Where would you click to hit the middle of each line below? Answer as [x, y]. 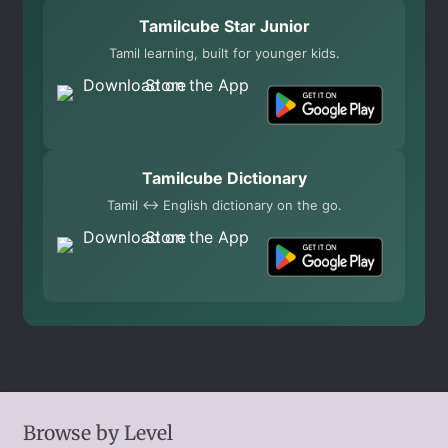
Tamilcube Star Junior [224, 26]
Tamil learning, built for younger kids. [224, 53]
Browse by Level [97, 433]
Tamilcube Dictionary [224, 178]
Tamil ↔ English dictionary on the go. [224, 205]
